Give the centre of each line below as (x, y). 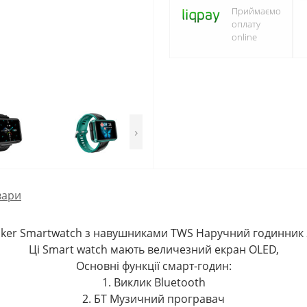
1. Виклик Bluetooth (153, 282)
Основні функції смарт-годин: (153, 266)
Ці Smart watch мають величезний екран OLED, (153, 249)
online (244, 37)
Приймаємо (256, 11)
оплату (246, 24)
